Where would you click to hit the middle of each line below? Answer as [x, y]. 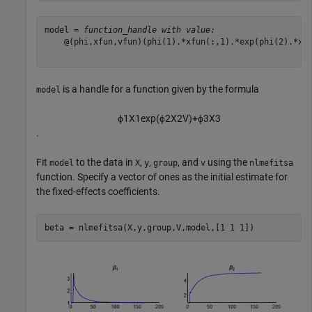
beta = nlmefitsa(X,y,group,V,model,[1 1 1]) [149, 227]
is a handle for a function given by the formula [160, 89]
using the [227, 163]
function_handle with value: [149, 30]
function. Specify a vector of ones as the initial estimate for [162, 177]
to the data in [104, 163]
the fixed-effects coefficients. [98, 192]
